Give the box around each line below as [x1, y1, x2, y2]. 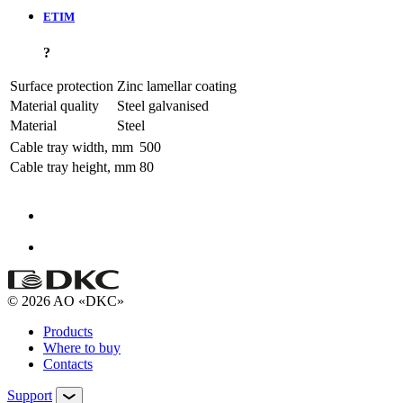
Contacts [43, 355, 93, 372]
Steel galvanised [117, 97, 209, 113]
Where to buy [43, 339, 121, 355]
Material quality [10, 97, 99, 113]
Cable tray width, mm [10, 139, 133, 155]
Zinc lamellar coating [117, 77, 237, 94]
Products [43, 323, 93, 339]
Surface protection [10, 77, 113, 94]
